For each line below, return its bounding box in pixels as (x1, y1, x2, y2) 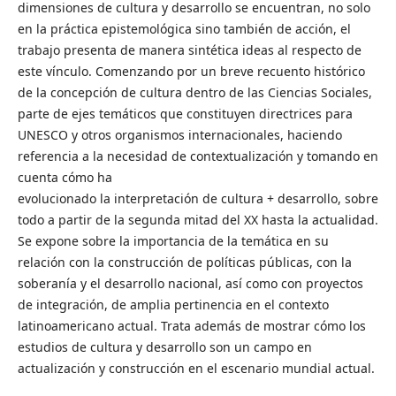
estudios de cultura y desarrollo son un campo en (17, 339, 312, 355)
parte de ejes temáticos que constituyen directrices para (17, 105, 353, 122)
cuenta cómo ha (17, 169, 112, 186)
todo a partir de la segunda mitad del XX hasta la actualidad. (17, 211, 378, 228)
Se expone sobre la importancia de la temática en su (17, 232, 329, 249)
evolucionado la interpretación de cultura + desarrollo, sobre (17, 190, 378, 207)
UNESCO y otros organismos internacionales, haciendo (17, 126, 342, 143)
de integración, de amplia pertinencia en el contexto (17, 296, 329, 313)
